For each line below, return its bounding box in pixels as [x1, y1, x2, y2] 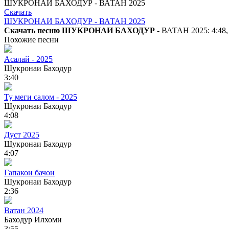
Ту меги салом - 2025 [4, 92, 77, 101]
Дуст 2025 [4, 130, 39, 139]
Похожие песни [4, 35, 59, 44]
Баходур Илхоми [4, 215, 62, 224]
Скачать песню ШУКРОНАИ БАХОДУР [4, 26, 155, 35]
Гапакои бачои [4, 168, 55, 177]
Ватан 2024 [4, 205, 43, 215]
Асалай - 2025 [4, 54, 53, 63]
